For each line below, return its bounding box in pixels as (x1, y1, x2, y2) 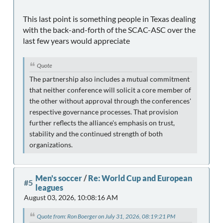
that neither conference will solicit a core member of (29, 86, 191, 94)
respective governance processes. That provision (29, 108, 178, 116)
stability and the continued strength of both (29, 129, 163, 138)
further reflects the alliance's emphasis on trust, (29, 118, 175, 127)
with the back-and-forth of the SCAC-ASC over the (23, 24, 196, 34)
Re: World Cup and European (88, 173, 192, 183)
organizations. (29, 140, 73, 149)
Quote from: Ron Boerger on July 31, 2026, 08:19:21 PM (37, 212, 175, 220)
